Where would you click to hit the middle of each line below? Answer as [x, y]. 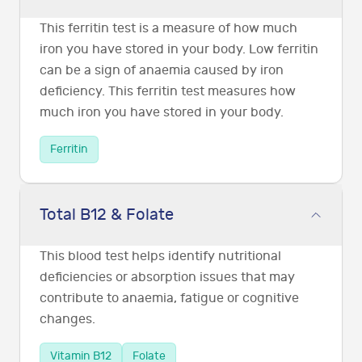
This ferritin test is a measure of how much [168, 29]
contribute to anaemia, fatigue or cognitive [169, 299]
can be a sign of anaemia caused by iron [162, 71]
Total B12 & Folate [107, 215]
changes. [67, 320]
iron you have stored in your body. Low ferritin [179, 50]
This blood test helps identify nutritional [160, 257]
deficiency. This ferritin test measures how [168, 92]
